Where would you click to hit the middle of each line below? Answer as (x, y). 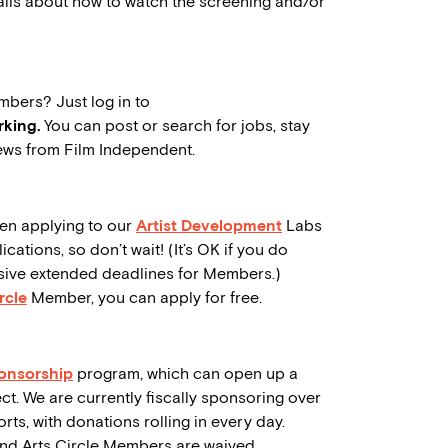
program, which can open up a (185, 374)
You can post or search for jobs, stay (175, 126)
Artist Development (209, 226)
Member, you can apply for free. (144, 298)
